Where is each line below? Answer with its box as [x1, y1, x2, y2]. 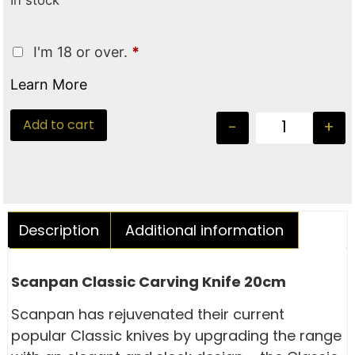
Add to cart [23, 115, 95, 134]
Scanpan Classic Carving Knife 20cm [11, 271, 287, 292]
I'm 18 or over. [29, 43, 132, 60]
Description [18, 219, 99, 240]
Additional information [124, 219, 284, 240]
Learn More [10, 75, 88, 93]
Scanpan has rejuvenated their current [11, 304, 285, 325]
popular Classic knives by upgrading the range [11, 326, 342, 346]
